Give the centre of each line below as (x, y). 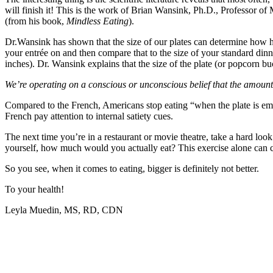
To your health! (34, 190)
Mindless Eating (97, 21)
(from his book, (36, 21)
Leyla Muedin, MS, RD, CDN (64, 210)
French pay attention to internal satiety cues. (89, 116)
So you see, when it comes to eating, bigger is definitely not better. (132, 169)
